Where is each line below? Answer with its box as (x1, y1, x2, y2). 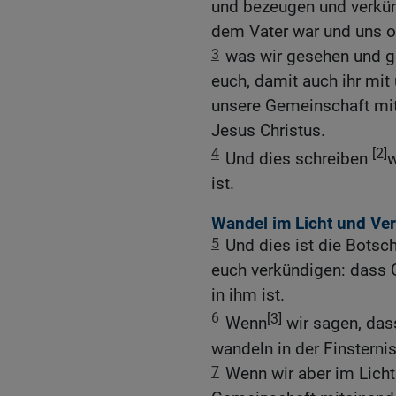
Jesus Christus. (211, 119, 325, 141)
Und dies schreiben (225, 148, 372, 169)
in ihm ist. (211, 285, 285, 306)
